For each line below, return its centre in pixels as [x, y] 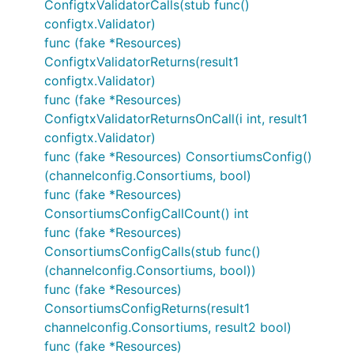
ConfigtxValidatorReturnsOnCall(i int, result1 [176, 119]
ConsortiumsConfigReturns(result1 [147, 308]
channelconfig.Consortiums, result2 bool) [168, 327]
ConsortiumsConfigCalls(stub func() [153, 251]
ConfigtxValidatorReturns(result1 [141, 62]
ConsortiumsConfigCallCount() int [147, 213]
